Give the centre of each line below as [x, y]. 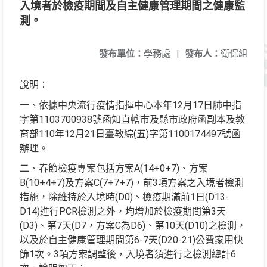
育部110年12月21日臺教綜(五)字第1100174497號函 [130, 134]
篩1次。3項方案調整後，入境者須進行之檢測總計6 [128, 254]
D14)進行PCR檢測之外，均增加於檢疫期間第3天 [123, 211]
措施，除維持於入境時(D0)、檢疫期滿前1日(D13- [124, 197]
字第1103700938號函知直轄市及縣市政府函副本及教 [132, 119]
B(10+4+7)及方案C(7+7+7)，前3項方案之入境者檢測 [132, 183]
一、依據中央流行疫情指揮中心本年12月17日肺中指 [131, 105]
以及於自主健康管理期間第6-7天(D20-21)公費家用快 [131, 240]
